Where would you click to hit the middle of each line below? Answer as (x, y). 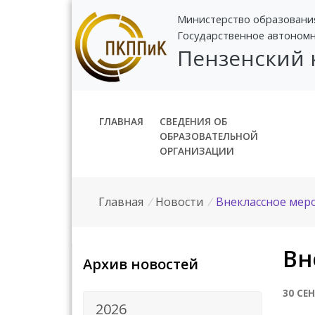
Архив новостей (141, 264)
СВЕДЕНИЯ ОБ (193, 121)
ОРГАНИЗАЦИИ (197, 150)
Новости (180, 201)
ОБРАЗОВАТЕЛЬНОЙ (208, 136)
